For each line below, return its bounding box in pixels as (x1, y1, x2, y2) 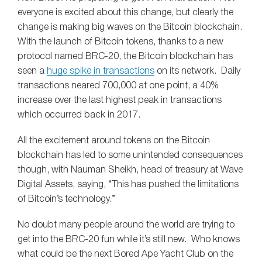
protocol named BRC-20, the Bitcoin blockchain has (18, 52, 233, 61)
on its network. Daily (154, 67, 240, 75)
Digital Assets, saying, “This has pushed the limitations (18, 181, 239, 189)
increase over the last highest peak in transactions (18, 96, 222, 105)
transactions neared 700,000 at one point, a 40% (18, 81, 219, 90)
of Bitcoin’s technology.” (18, 195, 115, 204)
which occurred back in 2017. (18, 111, 140, 119)
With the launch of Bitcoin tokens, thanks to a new (18, 37, 223, 46)
